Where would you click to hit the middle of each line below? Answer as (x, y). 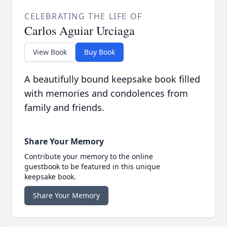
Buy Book (100, 52)
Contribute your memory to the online (89, 157)
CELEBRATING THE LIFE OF (83, 16)
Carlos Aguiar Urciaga (80, 31)
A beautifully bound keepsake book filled (112, 79)
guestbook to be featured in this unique (92, 167)
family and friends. (64, 108)
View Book (50, 52)
